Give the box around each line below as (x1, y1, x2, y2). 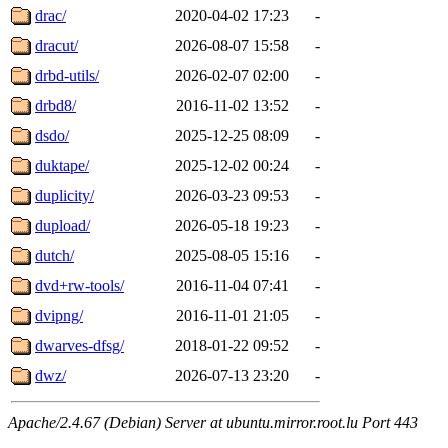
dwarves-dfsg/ (35, 336, 124, 354)
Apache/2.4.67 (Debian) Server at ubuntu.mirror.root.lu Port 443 (8, 413, 418, 431)
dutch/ (35, 246, 74, 264)
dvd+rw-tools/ (35, 276, 124, 294)
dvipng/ (35, 306, 83, 324)
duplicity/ (35, 186, 94, 204)
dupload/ (35, 216, 90, 234)
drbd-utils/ (35, 66, 99, 84)
